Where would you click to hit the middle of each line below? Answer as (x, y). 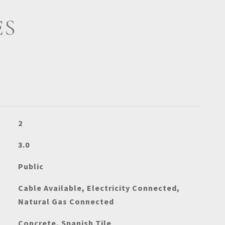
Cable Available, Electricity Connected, (99, 188)
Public (31, 166)
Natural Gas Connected (66, 201)
